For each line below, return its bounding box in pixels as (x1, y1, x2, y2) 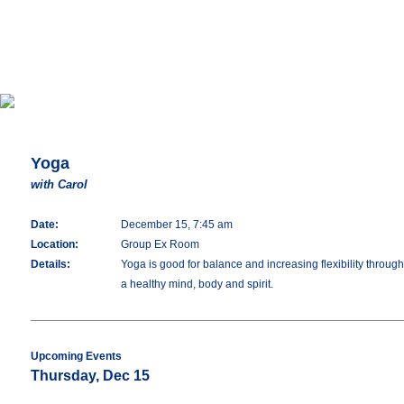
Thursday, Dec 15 (31, 368, 150, 383)
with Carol (31, 178, 87, 191)
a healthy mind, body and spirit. (121, 278, 273, 290)
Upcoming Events (31, 350, 122, 363)
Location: (31, 238, 78, 251)
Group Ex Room (121, 238, 199, 251)
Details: (31, 258, 70, 271)
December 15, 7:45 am (121, 218, 233, 231)
